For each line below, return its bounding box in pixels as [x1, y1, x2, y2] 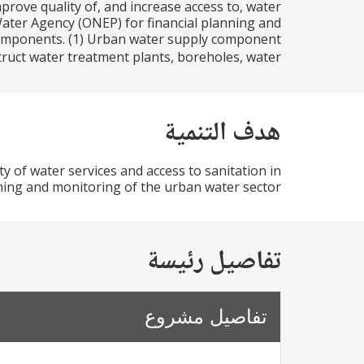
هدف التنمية [163, 112, 281, 156]
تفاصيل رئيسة [146, 240, 281, 284]
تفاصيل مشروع [145, 305, 267, 327]
